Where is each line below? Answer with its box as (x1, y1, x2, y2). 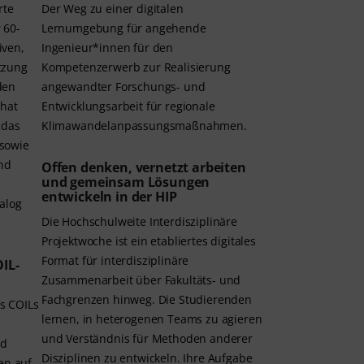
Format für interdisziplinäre (41, 253, 189, 269)
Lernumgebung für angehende (41, 20, 206, 37)
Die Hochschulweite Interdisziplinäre (41, 214, 237, 230)
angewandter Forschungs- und (41, 79, 206, 95)
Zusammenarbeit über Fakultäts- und (41, 272, 241, 288)
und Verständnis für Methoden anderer (41, 331, 253, 347)
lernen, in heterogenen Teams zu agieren (41, 311, 262, 327)
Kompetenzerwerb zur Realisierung (41, 59, 231, 76)
